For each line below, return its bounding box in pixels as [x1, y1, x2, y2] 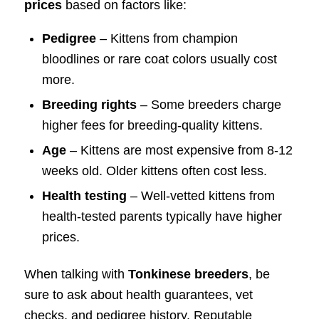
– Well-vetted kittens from [126, 189, 275, 204]
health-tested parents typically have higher [41, 209, 282, 224]
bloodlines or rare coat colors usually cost [41, 52, 277, 67]
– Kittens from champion [95, 31, 238, 46]
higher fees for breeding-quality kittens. [41, 118, 263, 133]
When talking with [23, 267, 128, 282]
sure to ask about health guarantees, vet [23, 288, 253, 303]
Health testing [41, 189, 127, 204]
